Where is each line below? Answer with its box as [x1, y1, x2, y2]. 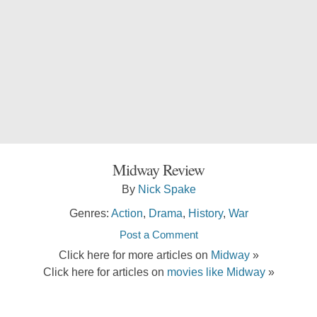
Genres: [69, 207, 111, 219]
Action [110, 207, 143, 219]
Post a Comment [119, 229, 198, 241]
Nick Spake [137, 183, 196, 195]
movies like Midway [166, 265, 265, 278]
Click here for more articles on [58, 248, 211, 261]
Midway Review [113, 159, 204, 180]
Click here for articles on [42, 265, 167, 278]
